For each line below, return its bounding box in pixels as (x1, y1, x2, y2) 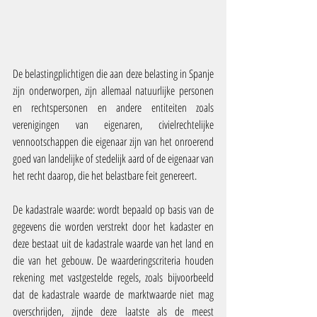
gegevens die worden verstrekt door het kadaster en (13, 219, 214, 235)
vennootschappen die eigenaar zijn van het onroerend (13, 134, 214, 150)
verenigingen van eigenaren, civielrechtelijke (13, 117, 214, 133)
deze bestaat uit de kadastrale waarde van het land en (13, 236, 214, 252)
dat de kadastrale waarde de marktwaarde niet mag (13, 287, 214, 303)
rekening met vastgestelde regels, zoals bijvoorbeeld (13, 270, 214, 286)
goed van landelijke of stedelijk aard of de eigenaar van (13, 151, 214, 167)
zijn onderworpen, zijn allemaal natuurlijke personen (13, 83, 214, 99)
